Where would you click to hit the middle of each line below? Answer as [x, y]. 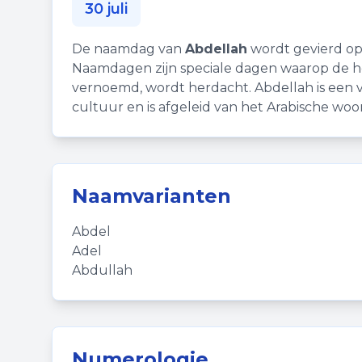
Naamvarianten [152, 196]
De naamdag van [128, 49]
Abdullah [102, 270]
